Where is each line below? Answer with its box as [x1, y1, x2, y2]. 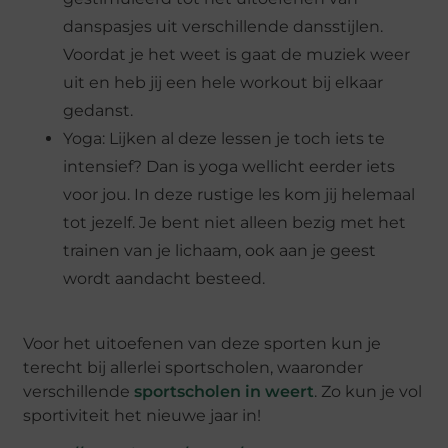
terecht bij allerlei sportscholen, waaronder [23, 357, 364, 377]
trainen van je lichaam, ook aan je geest [63, 241, 377, 261]
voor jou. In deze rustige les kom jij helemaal [63, 185, 416, 205]
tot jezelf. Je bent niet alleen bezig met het [63, 213, 407, 233]
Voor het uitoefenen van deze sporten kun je [23, 333, 382, 353]
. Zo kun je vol [314, 381, 423, 401]
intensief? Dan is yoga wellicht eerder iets [63, 157, 396, 177]
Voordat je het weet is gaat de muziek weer [63, 45, 411, 65]
